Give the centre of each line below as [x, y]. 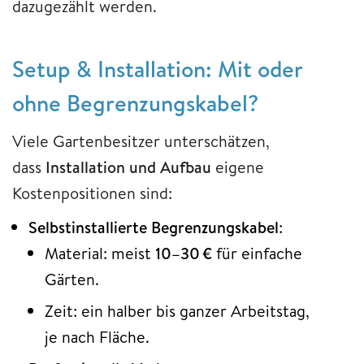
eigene [238, 167]
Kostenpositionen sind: [92, 193]
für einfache [257, 253]
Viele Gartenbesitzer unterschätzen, [141, 141]
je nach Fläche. [97, 336]
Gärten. [72, 279]
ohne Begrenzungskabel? [135, 102]
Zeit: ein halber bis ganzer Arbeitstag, [177, 310]
